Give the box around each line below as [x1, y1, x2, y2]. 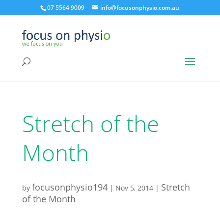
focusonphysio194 [31, 181, 108, 193]
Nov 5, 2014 [115, 183, 153, 192]
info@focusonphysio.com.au [100, 3, 180, 12]
